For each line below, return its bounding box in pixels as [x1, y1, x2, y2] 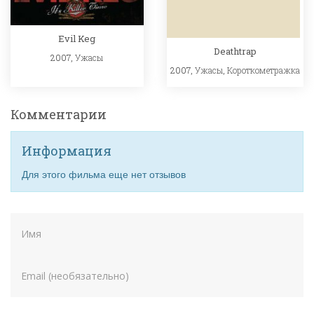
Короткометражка [227, 64, 301, 76]
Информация [22, 142, 111, 159]
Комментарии [11, 105, 107, 123]
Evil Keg [58, 32, 96, 46]
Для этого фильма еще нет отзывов [22, 166, 186, 181]
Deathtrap [214, 44, 257, 57]
